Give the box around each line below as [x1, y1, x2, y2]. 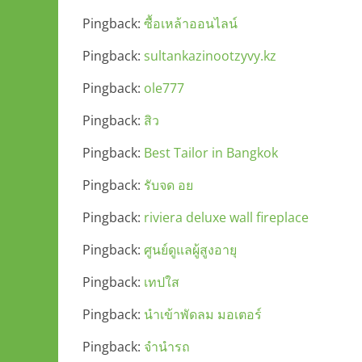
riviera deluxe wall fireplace [144, 208, 309, 226]
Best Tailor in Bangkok [144, 144, 278, 162]
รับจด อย [144, 176, 193, 194]
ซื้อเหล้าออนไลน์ [144, 15, 238, 32]
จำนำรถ [144, 338, 190, 356]
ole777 [144, 79, 184, 97]
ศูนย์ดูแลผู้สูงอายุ [144, 241, 237, 259]
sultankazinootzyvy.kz [144, 47, 276, 65]
